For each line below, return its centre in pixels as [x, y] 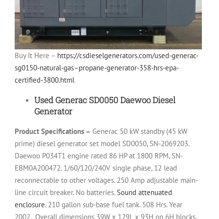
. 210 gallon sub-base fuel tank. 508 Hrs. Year [114, 205]
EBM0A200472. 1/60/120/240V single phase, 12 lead [96, 168]
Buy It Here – [36, 56]
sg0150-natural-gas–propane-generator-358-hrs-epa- [97, 68]
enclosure [30, 205]
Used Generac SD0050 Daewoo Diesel [105, 100]
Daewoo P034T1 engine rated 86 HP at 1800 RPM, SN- [99, 156]
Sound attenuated [144, 193]
